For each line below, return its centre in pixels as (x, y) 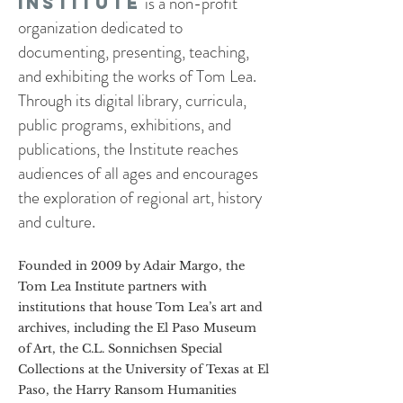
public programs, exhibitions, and (125, 124)
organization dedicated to (100, 27)
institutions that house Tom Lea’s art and (140, 307)
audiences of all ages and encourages (138, 173)
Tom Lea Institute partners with (112, 286)
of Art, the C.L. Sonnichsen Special (120, 348)
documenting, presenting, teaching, (134, 51)
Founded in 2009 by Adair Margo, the (131, 265)
